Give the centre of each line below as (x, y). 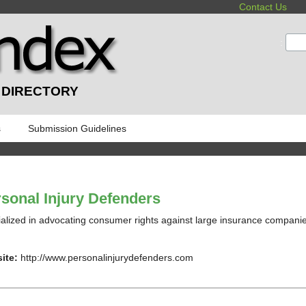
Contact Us (263, 7)
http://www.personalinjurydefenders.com (105, 257)
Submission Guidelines (77, 128)
